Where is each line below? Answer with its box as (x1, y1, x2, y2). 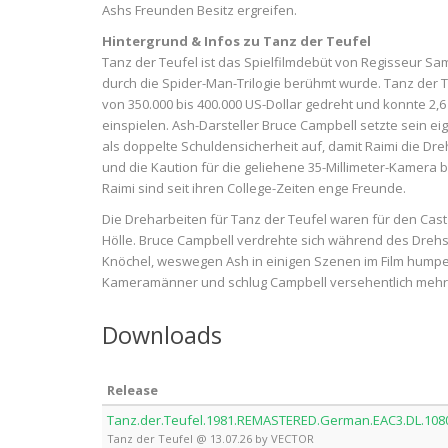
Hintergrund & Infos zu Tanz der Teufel (102, 32, 371, 50)
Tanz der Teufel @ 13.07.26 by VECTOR (107, 431, 314, 446)
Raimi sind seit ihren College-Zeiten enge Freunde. (102, 179, 406, 197)
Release (107, 381, 158, 399)
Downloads (102, 319, 222, 351)
